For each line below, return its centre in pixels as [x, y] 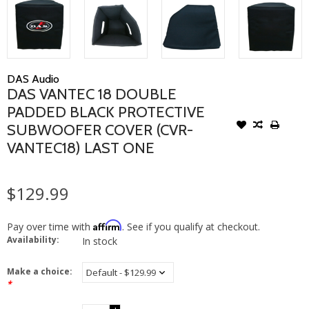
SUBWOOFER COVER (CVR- [100, 130]
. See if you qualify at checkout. [191, 226]
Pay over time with [50, 226]
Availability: [33, 239]
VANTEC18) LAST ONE [81, 148]
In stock [100, 241]
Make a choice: [40, 271]
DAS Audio [33, 79]
